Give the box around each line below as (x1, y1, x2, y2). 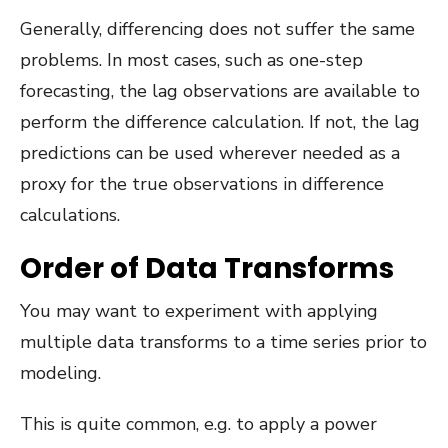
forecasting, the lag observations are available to (20, 78, 420, 103)
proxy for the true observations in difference (20, 171, 384, 196)
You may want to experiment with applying (20, 298, 378, 323)
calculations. (20, 202, 120, 227)
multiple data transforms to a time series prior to (20, 329, 427, 354)
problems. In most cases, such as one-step (20, 47, 363, 72)
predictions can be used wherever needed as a (20, 140, 400, 165)
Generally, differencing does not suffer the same (20, 16, 415, 41)
